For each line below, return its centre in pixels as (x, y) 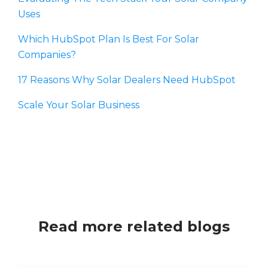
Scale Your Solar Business (79, 105)
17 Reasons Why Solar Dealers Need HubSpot (127, 80)
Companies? (47, 54)
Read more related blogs (134, 227)
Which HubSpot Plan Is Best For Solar (109, 39)
